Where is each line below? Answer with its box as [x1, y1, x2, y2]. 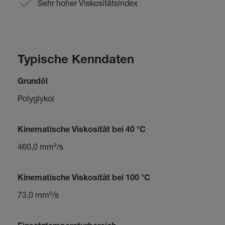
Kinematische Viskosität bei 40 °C [17, 127, 146, 135]
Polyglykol [17, 93, 54, 103]
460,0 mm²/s [17, 142, 63, 151]
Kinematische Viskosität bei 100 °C [17, 175, 150, 183]
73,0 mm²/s [17, 190, 59, 199]
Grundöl [17, 78, 48, 86]
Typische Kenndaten [17, 55, 134, 67]
